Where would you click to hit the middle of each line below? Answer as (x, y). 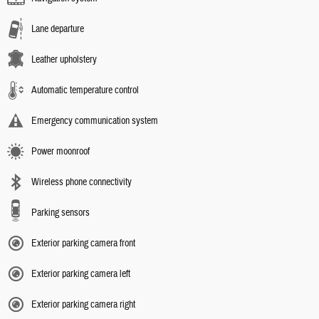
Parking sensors (61, 213)
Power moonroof (61, 151)
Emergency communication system (95, 121)
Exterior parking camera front (83, 243)
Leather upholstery (64, 59)
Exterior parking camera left (81, 274)
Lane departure (58, 29)
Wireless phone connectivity (82, 182)
